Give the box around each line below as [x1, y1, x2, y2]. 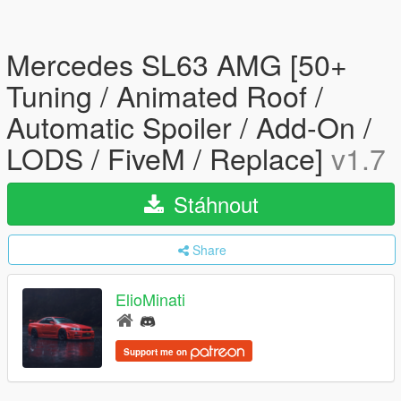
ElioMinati [115, 287, 185, 311]
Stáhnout [166, 188, 259, 219]
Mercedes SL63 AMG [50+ [6, 43, 347, 84]
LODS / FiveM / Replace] [6, 137, 331, 178]
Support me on [124, 345, 190, 358]
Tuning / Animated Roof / [6, 74, 323, 115]
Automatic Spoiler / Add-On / [6, 106, 371, 147]
